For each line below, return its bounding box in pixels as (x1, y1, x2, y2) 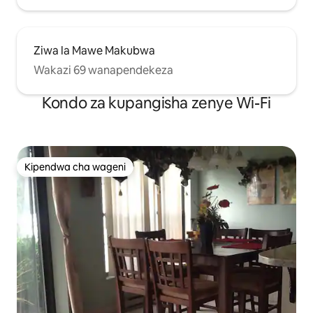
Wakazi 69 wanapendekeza (34, 62, 173, 78)
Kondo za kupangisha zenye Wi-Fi (42, 92, 271, 113)
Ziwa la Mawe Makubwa (34, 43, 155, 58)
